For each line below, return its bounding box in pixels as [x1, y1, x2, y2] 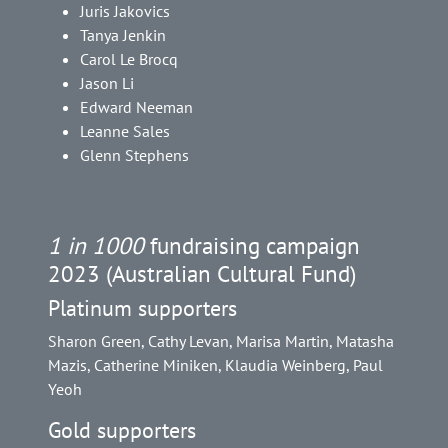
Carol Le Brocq [80, 49, 178, 70]
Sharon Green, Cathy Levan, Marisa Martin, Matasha [48, 331, 394, 352]
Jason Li [80, 73, 134, 94]
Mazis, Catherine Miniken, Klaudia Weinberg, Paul [48, 355, 383, 376]
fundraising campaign [144, 230, 360, 261]
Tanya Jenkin [80, 25, 166, 46]
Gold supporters [48, 416, 196, 445]
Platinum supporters [48, 294, 237, 323]
